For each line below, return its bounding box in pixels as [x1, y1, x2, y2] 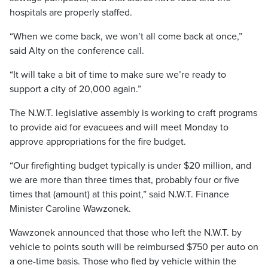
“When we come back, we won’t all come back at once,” [10, 31, 242, 42]
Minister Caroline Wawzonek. [10, 203, 131, 215]
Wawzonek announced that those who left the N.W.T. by [10, 227, 242, 239]
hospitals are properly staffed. [10, 7, 132, 19]
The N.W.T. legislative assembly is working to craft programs [10, 107, 257, 119]
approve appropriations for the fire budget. [10, 136, 186, 148]
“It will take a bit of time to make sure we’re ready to [10, 69, 226, 81]
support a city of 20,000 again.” [10, 83, 141, 95]
